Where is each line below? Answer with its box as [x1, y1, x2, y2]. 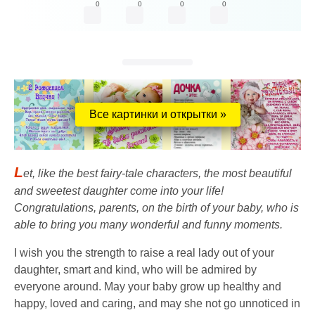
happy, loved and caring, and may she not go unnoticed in [14, 297, 300, 310]
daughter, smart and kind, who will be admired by [14, 264, 257, 276]
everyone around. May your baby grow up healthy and [14, 281, 281, 293]
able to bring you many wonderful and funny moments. [14, 219, 283, 231]
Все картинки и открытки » [89, 108, 226, 121]
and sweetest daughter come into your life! [14, 185, 224, 198]
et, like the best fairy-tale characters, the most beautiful [23, 167, 292, 180]
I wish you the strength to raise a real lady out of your [14, 247, 274, 259]
